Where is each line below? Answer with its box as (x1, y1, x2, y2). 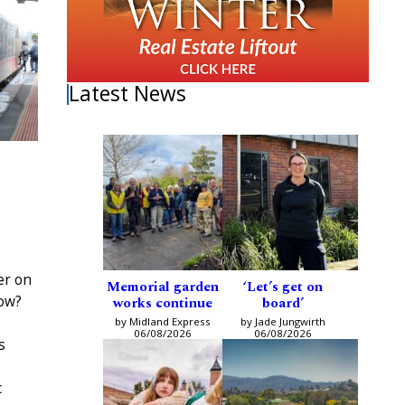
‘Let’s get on (242, 277, 323, 298)
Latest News (69, 80, 187, 108)
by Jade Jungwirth (240, 315, 325, 329)
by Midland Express (114, 315, 211, 329)
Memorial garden (106, 277, 219, 298)
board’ (261, 293, 304, 315)
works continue (112, 293, 212, 315)
